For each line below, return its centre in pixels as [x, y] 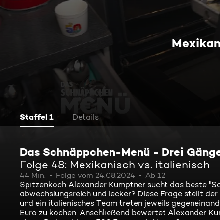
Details [85, 117]
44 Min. [33, 175]
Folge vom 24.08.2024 [96, 175]
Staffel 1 [37, 117]
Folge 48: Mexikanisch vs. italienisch [115, 165]
